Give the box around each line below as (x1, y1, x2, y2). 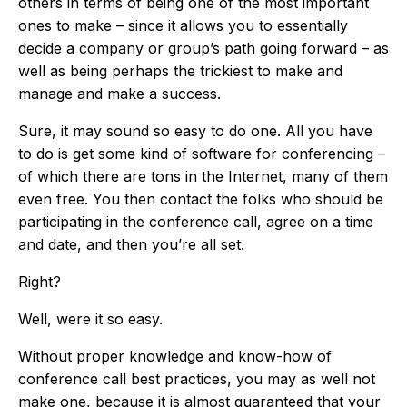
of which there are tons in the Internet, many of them (18, 167, 388, 186)
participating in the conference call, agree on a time (18, 213, 373, 232)
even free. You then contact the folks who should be (18, 190, 383, 209)
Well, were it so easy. (18, 310, 163, 329)
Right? (18, 273, 61, 292)
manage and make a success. (18, 84, 221, 104)
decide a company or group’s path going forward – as (18, 39, 389, 58)
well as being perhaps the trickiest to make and (18, 62, 342, 81)
